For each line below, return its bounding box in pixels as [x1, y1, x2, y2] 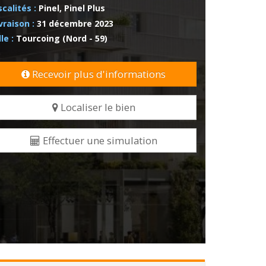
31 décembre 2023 [36, 17, 113, 29]
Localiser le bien [60, 100, 135, 115]
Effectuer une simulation [42, 133, 157, 147]
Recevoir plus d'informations [32, 67, 166, 81]
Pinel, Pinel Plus [38, 2, 105, 14]
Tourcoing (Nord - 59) [15, 33, 107, 44]
